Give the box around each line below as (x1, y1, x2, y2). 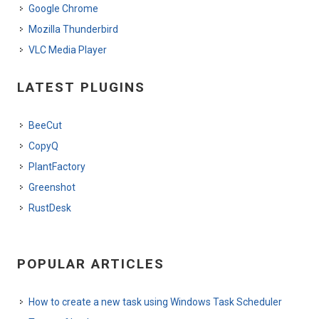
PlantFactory (28, 161, 85, 173)
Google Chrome (28, 3, 98, 15)
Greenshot (28, 182, 75, 194)
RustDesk (28, 202, 71, 214)
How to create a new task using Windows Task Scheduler (28, 296, 282, 308)
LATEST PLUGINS (17, 79, 145, 96)
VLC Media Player (28, 44, 107, 56)
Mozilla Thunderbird (28, 23, 118, 36)
